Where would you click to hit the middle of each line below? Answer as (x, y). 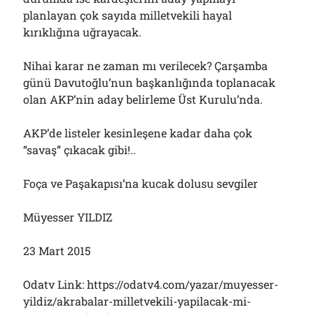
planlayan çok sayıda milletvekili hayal (128, 15)
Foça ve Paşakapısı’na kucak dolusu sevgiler (141, 183)
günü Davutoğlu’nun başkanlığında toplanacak (150, 82)
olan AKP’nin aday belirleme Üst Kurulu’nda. (143, 99)
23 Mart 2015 (57, 251)
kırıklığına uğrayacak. (83, 32)
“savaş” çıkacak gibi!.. (80, 150)
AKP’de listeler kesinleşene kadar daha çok (138, 133)
